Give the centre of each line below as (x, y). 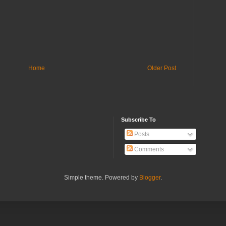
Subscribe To (138, 120)
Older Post (162, 68)
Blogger (150, 178)
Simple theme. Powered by (102, 178)
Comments (148, 150)
